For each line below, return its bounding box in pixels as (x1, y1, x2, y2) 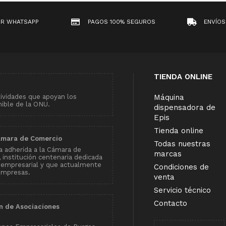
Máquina (154, 92, 184, 102)
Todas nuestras (154, 139, 210, 148)
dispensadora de (154, 102, 215, 112)
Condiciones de (154, 162, 209, 172)
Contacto (154, 198, 187, 208)
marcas (154, 149, 182, 158)
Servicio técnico (154, 185, 211, 195)
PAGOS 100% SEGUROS (87, 18, 155, 25)
